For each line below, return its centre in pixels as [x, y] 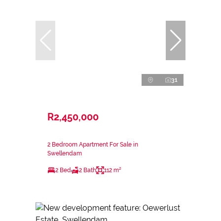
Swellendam [65, 154]
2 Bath [88, 170]
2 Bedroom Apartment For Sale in [93, 145]
